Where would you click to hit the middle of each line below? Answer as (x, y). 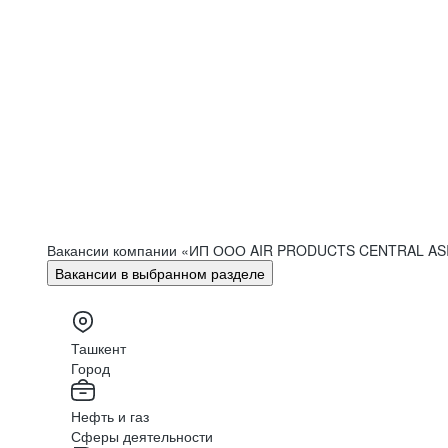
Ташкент (98, 348)
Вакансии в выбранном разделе (160, 273)
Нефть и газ (110, 416)
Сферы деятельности (142, 436)
